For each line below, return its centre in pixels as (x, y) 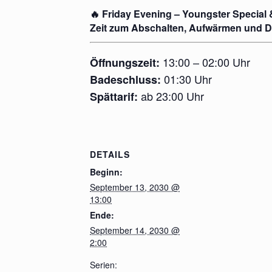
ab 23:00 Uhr (171, 96)
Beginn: (106, 172)
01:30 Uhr (186, 79)
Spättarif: (114, 96)
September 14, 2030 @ (135, 230)
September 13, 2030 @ (135, 187)
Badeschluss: (125, 79)
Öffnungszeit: (125, 62)
